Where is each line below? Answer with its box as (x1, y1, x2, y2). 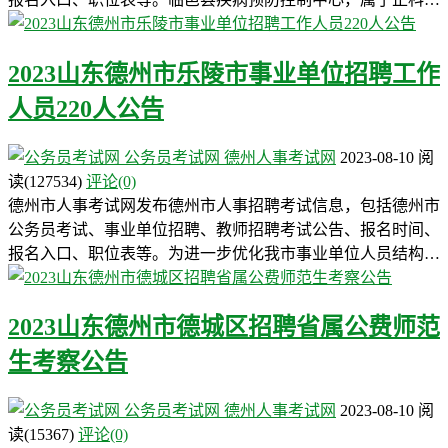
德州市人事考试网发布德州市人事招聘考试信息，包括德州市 (8, 196, 440, 214)
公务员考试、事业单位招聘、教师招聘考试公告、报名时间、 (8, 220, 440, 238)
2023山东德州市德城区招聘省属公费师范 (8, 314, 440, 341)
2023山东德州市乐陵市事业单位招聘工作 (8, 60, 440, 87)
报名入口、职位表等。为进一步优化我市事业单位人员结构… (8, 244, 440, 262)
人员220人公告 (8, 95, 164, 122)
